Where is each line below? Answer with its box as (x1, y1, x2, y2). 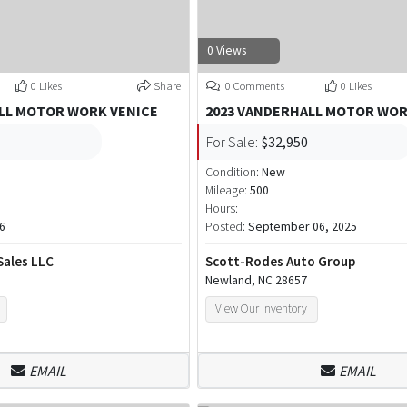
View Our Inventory (215, 301, 308, 317)
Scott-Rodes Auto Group (205, 253, 356, 270)
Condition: (205, 164, 263, 180)
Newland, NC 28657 (205, 273, 308, 288)
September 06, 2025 (248, 219, 358, 234)
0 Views (207, 43, 247, 58)
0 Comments (223, 78, 285, 93)
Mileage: (205, 183, 248, 198)
